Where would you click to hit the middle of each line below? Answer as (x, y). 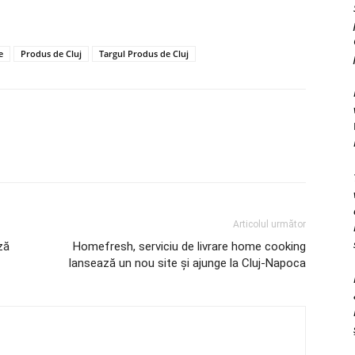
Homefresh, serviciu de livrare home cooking (189, 246)
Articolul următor (269, 224)
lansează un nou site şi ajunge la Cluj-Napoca (187, 263)
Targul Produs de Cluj (144, 53)
